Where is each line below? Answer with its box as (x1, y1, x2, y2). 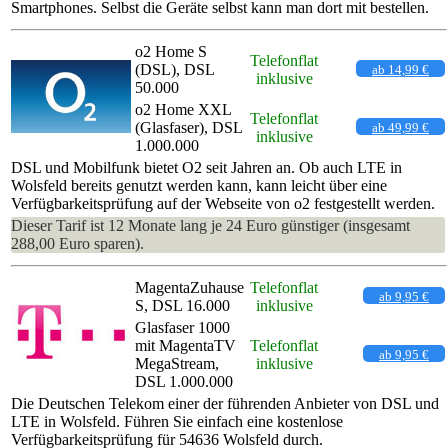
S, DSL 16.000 (135, 296, 230, 314)
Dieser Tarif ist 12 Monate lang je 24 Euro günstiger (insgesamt (11, 216, 410, 234)
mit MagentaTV (135, 336, 236, 354)
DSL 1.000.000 (135, 372, 233, 390)
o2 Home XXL (135, 100, 231, 118)
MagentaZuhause (135, 278, 244, 296)
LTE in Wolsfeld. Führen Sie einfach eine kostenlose (11, 412, 343, 430)
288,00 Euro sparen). (11, 234, 144, 252)
